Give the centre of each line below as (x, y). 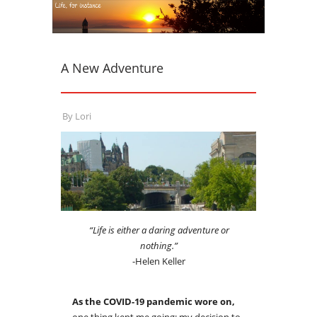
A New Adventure (112, 68)
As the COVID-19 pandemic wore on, (154, 302)
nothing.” (159, 246)
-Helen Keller (159, 261)
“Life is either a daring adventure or (159, 230)
